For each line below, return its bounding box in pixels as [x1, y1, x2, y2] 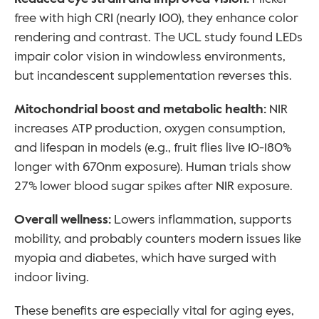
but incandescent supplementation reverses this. [14, 67, 292, 85]
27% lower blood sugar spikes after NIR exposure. [14, 177, 293, 195]
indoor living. [14, 268, 89, 286]
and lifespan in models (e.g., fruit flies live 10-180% [14, 139, 291, 157]
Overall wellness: [14, 211, 114, 229]
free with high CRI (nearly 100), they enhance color [14, 9, 298, 27]
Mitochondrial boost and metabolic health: [14, 100, 269, 118]
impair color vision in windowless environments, [14, 48, 286, 66]
